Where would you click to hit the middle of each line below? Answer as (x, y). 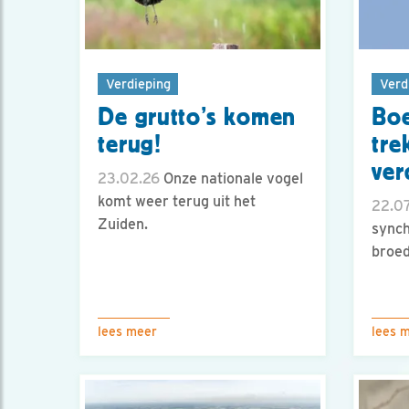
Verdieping (138, 83)
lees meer (127, 331)
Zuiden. (123, 225)
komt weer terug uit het (177, 202)
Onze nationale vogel (231, 179)
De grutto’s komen (197, 117)
